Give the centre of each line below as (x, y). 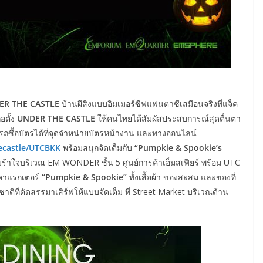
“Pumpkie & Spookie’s (178, 147)
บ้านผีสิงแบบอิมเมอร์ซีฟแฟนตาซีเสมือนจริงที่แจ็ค (150, 103)
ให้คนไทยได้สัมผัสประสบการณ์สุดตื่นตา (168, 118)
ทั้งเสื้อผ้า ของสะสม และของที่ (183, 177)
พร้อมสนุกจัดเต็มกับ (99, 147)
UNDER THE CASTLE (56, 118)
